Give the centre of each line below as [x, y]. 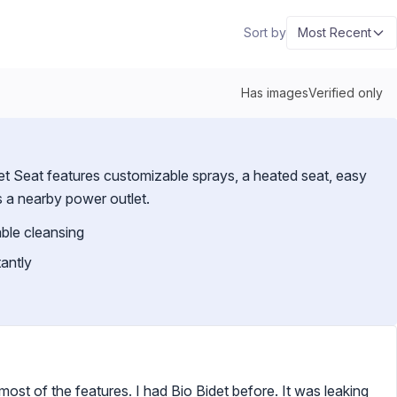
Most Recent [335, 32]
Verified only [346, 93]
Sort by [265, 32]
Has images [275, 93]
